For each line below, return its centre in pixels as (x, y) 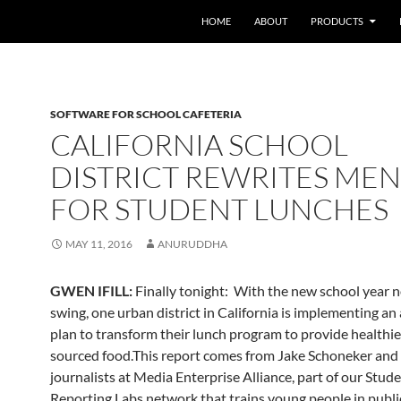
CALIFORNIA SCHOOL (199, 145)
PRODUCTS (337, 21)
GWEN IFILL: (91, 290)
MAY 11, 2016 (99, 244)
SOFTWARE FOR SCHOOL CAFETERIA (146, 114)
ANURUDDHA (192, 244)
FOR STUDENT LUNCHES (219, 209)
